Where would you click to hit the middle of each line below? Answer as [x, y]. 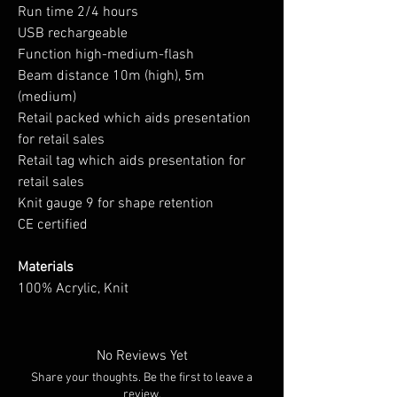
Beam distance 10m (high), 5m [111, 76]
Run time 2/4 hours [78, 12]
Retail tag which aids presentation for [132, 161]
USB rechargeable [73, 33]
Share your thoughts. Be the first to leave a [142, 378]
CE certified [53, 225]
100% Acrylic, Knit [73, 288]
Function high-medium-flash [106, 54]
